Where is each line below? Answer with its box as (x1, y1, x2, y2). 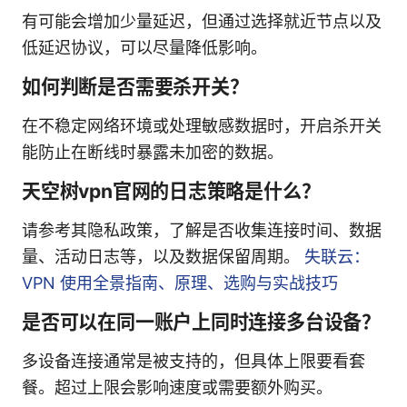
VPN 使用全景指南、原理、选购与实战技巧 (22, 273, 338, 293)
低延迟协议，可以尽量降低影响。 (22, 37, 267, 57)
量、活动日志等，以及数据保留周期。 (22, 246, 304, 266)
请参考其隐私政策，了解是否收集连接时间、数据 (22, 220, 382, 240)
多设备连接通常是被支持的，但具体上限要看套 (22, 351, 365, 371)
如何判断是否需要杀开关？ (22, 74, 249, 98)
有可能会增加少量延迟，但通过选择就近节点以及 (22, 11, 382, 31)
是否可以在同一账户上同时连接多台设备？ (22, 310, 381, 333)
